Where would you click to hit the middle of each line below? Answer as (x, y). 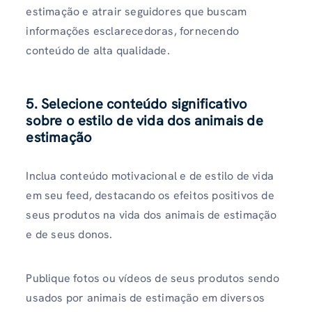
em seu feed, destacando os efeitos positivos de (150, 196)
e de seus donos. (69, 235)
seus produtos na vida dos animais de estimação (151, 215)
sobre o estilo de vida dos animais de (145, 121)
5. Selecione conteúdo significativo (137, 104)
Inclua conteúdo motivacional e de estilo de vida (150, 176)
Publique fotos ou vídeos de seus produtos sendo (153, 279)
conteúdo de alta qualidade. (98, 50)
